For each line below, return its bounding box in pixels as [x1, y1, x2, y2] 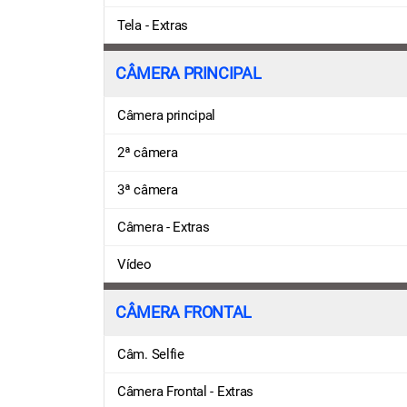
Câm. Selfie [117, 345, 184, 362]
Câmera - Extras [117, 218, 210, 235]
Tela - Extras [117, 16, 189, 34]
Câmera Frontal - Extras [117, 382, 254, 400]
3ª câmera [117, 181, 178, 198]
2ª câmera [117, 144, 178, 161]
